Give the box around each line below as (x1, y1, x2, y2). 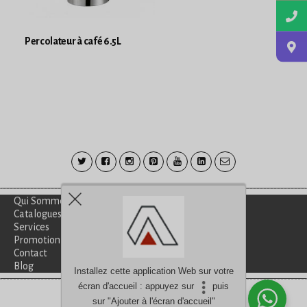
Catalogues (14, 208, 62, 220)
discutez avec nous (163, 294, 235, 304)
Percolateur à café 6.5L (25, 35, 121, 47)
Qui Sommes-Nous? (14, 195, 100, 207)
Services (14, 221, 49, 233)
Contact (14, 247, 47, 259)
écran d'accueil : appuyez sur (78, 281, 197, 291)
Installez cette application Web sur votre (73, 266, 234, 276)
